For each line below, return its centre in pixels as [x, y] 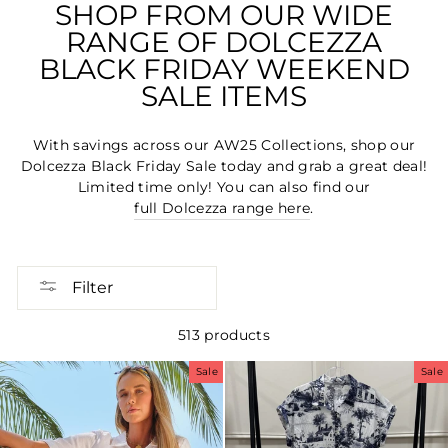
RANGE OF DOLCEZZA [224, 41]
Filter [92, 287]
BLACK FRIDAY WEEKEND [224, 68]
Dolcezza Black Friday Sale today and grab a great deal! [224, 165]
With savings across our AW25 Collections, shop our [224, 144]
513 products [224, 334]
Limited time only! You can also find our [224, 186]
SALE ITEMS [224, 95]
